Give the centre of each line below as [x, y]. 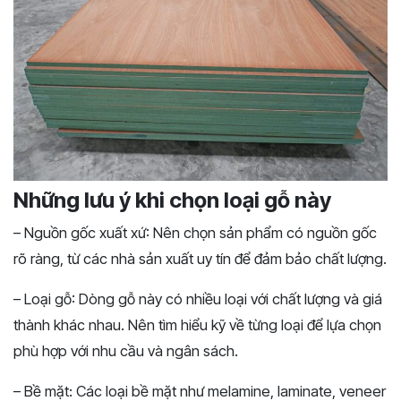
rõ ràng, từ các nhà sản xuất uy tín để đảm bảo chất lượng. [200, 259]
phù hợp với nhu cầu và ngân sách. [126, 351]
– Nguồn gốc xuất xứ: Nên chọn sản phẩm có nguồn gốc [195, 233]
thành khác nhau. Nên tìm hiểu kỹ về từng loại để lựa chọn [197, 325]
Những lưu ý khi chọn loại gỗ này [175, 200]
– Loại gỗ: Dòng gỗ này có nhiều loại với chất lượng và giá [198, 299]
